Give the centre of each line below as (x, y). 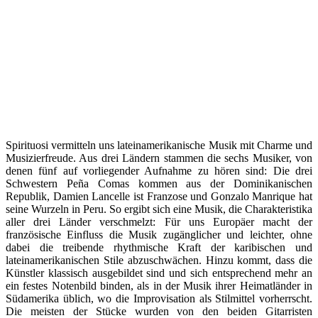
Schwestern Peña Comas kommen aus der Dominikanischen (159, 184)
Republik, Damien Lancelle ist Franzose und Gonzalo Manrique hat (159, 197)
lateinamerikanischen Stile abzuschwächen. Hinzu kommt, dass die (159, 261)
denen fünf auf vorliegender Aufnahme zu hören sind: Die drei (159, 171)
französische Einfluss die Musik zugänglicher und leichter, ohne (159, 235)
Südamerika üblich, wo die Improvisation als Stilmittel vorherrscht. (159, 299)
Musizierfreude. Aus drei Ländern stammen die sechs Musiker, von (159, 158)
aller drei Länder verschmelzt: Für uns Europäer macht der (159, 222)
